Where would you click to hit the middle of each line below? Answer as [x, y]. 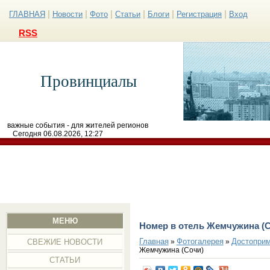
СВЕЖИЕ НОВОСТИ [65, 242]
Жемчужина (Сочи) [171, 250]
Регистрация [199, 14]
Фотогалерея [200, 241]
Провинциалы [89, 81]
